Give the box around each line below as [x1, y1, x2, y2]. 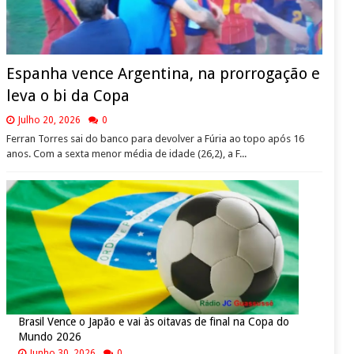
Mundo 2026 [17, 330, 81, 344]
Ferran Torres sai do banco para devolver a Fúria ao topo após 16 [6, 133, 304, 145]
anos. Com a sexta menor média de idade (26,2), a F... [6, 148, 247, 160]
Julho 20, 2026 [17, 115, 81, 126]
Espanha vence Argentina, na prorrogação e [6, 64, 320, 84]
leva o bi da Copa [6, 86, 130, 106]
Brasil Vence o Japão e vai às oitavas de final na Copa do [17, 315, 289, 329]
